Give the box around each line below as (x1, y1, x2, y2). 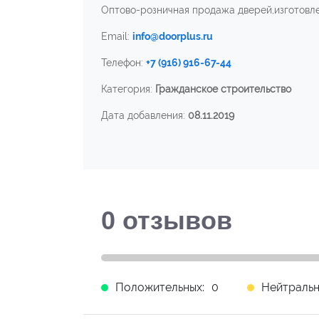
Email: (101, 31, 132, 42)
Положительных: (115, 281, 204, 294)
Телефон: (101, 57, 146, 68)
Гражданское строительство (155, 83, 291, 95)
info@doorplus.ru (132, 31, 213, 42)
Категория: (101, 83, 155, 95)
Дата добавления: (101, 110, 188, 121)
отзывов (115, 206, 232, 235)
